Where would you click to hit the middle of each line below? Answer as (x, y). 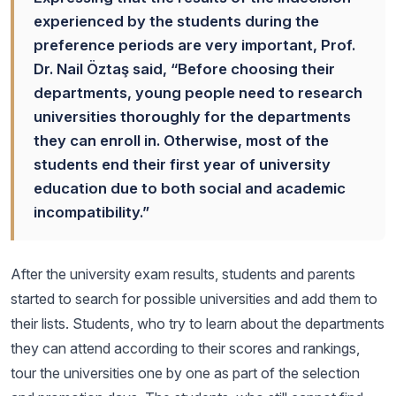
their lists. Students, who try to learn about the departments (198, 324)
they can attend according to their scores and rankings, (185, 348)
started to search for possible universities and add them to (194, 299)
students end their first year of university (182, 164)
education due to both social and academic (190, 188)
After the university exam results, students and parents (183, 274)
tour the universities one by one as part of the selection (185, 373)
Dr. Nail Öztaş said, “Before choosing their (184, 69)
